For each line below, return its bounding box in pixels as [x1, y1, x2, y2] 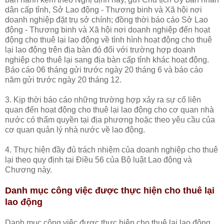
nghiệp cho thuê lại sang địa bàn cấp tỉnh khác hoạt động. [5, 55, 209, 64]
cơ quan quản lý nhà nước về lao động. [5, 125, 145, 134]
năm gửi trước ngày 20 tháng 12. [5, 75, 121, 84]
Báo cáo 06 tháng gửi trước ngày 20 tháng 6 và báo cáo [5, 65, 203, 74]
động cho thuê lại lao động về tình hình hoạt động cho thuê [5, 35, 212, 44]
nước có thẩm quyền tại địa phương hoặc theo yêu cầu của [5, 115, 215, 124]
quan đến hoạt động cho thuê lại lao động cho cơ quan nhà [5, 105, 214, 114]
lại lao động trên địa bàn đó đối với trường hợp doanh [5, 45, 195, 54]
